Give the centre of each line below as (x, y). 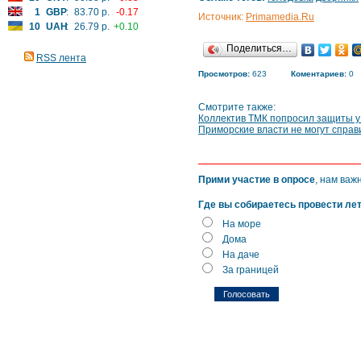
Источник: (222, 17)
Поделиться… (259, 48)
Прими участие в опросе (257, 180)
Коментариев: (319, 74)
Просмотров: (224, 74)
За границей (251, 270)
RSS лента (61, 58)
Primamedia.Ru (280, 17)
